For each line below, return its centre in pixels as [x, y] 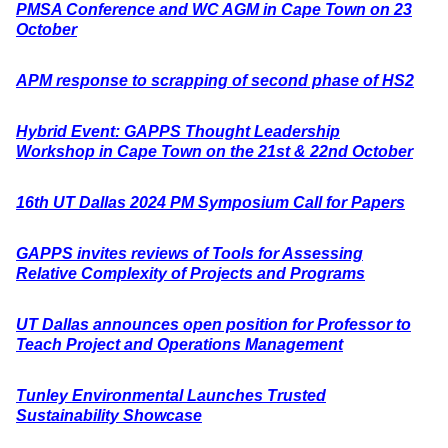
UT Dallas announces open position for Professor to [213, 324]
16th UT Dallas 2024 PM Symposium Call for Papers [210, 202]
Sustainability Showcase [109, 415]
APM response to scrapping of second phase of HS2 [215, 80]
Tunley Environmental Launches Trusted [171, 395]
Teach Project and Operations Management [179, 344]
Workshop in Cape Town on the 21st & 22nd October [214, 151]
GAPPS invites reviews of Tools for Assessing [189, 253]
